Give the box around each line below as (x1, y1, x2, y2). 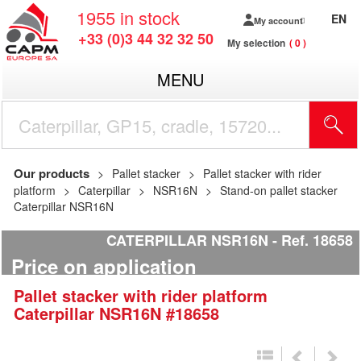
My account (253, 14, 303, 27)
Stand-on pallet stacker (220, 182, 338, 198)
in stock (120, 5, 180, 30)
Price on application (11, 252, 197, 280)
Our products (14, 164, 89, 182)
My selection (227, 35, 285, 50)
